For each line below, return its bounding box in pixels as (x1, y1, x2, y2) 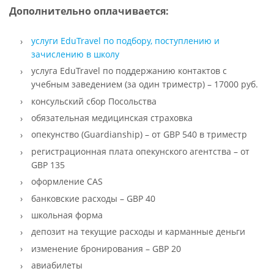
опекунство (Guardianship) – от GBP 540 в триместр (31, 128, 247, 141)
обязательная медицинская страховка (31, 112, 193, 124)
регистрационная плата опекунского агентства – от (31, 145, 250, 157)
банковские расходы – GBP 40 (31, 192, 155, 204)
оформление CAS (31, 176, 103, 188)
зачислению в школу (31, 48, 119, 60)
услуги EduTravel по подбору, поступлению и (31, 34, 220, 46)
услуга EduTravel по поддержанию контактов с (31, 65, 227, 77)
